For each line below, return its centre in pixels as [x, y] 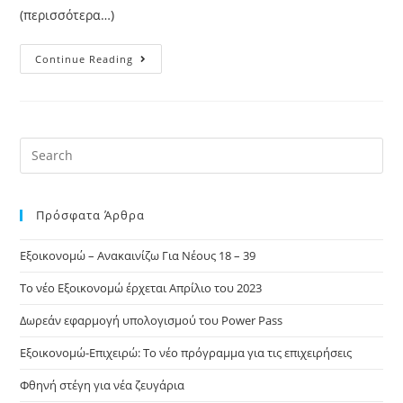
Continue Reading [85, 58]
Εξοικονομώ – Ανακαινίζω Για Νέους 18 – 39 [138, 255]
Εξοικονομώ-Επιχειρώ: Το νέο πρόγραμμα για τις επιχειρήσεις [186, 352]
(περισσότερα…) [67, 14]
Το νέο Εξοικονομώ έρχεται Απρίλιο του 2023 [141, 287]
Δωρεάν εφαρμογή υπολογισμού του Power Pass [152, 320]
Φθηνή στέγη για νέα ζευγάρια [103, 385]
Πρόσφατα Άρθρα [91, 215]
